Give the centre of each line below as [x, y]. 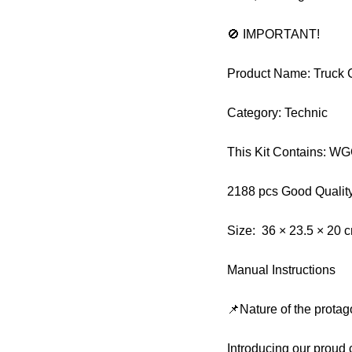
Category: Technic [279, 112]
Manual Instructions [283, 269]
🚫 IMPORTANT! [275, 34]
